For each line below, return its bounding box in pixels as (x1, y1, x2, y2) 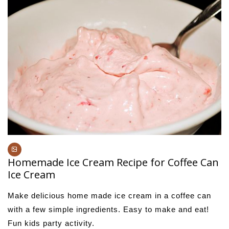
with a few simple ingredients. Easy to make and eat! (8, 205, 209, 214)
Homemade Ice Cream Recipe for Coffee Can (8, 155, 219, 170)
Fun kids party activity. (8, 219, 95, 228)
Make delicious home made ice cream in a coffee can (8, 191, 211, 200)
